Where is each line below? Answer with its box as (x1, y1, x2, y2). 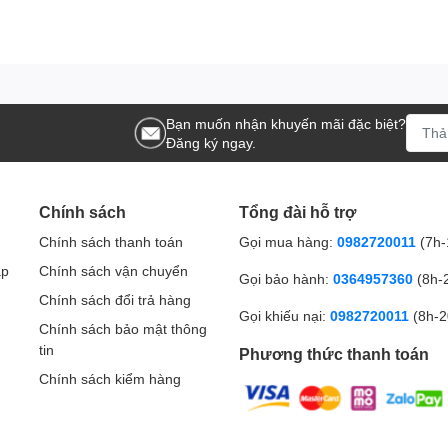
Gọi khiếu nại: (239, 306, 326, 324)
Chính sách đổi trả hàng (39, 290, 191, 308)
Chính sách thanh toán (39, 232, 183, 250)
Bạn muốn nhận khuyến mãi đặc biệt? (166, 114, 406, 132)
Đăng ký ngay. (166, 133, 256, 151)
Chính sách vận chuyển (39, 261, 188, 279)
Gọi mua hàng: (239, 232, 333, 250)
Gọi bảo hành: (239, 269, 329, 287)
